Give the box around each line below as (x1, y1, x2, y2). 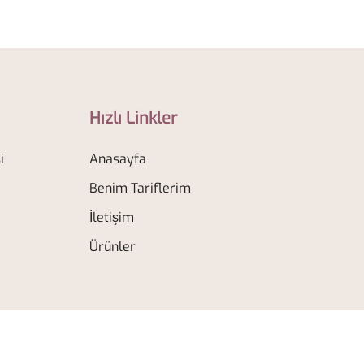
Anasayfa (89, 149, 146, 167)
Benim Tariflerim (89, 179, 191, 197)
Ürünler (89, 237, 136, 255)
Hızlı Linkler (89, 106, 177, 129)
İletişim (89, 208, 134, 226)
